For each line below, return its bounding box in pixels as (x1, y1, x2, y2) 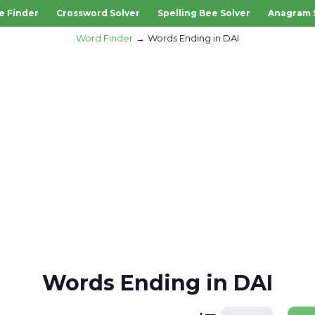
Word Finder (76, 32, 133, 44)
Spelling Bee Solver (157, 8, 250, 18)
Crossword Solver (56, 8, 140, 18)
